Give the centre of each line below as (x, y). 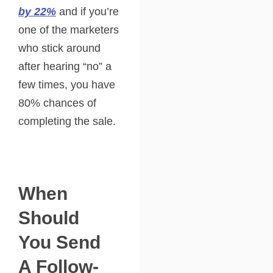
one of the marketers (69, 30)
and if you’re (87, 12)
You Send (59, 242)
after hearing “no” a (65, 66)
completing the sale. (67, 121)
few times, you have (67, 85)
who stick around (59, 48)
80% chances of (57, 103)
